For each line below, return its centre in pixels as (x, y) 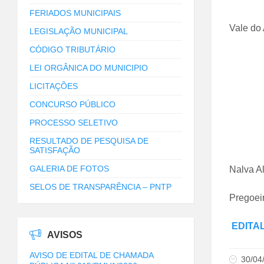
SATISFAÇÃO (55, 151)
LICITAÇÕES (54, 86)
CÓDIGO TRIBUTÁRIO (72, 50)
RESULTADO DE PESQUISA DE (89, 141)
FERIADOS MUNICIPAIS (75, 13)
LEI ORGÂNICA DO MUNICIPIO (89, 68)
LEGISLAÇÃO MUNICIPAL (79, 32)
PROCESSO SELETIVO (74, 123)
